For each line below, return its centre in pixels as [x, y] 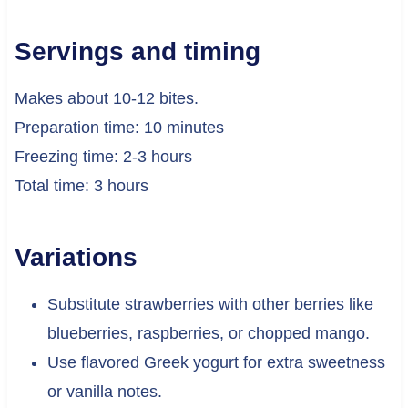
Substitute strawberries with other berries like [210, 305]
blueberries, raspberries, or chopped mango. [208, 334]
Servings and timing [137, 52]
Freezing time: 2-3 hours [103, 157]
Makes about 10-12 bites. [106, 99]
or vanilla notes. [104, 392]
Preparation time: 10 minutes [119, 128]
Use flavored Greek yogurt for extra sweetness [216, 363]
